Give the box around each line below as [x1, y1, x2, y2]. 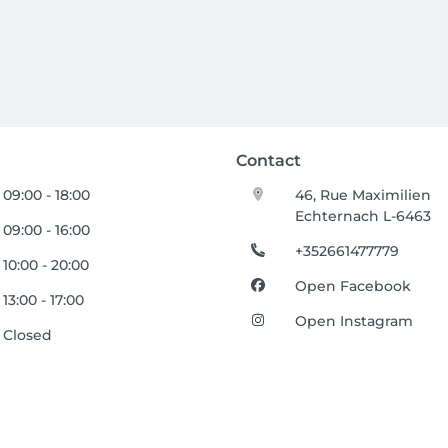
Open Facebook [295, 277, 412, 295]
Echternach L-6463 [295, 207, 432, 225]
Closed [3, 326, 53, 344]
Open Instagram [295, 312, 414, 330]
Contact [236, 151, 301, 170]
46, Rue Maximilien [295, 186, 432, 204]
